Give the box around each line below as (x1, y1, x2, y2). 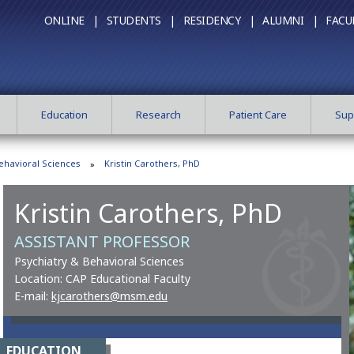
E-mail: (14, 288, 51, 303)
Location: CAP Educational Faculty (14, 271, 190, 286)
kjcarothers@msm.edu (51, 288, 168, 303)
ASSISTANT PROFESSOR (14, 231, 190, 252)
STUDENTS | (106, 13, 175, 28)
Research (136, 107, 181, 122)
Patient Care (229, 107, 287, 122)
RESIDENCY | (183, 13, 254, 28)
